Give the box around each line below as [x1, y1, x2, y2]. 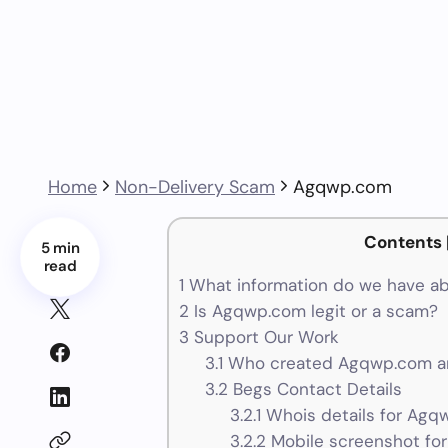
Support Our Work [189, 326, 339, 349]
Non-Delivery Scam [115, 175, 275, 199]
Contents [363, 231, 442, 253]
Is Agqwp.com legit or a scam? [189, 300, 438, 323]
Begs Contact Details [227, 378, 402, 401]
